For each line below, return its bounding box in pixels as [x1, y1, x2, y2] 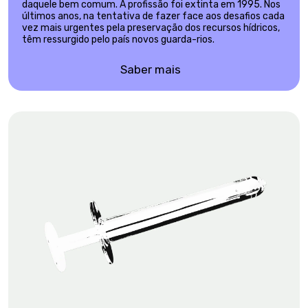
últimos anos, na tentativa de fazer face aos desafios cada [22, 10, 285, 23]
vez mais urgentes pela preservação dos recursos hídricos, [22, 22, 280, 34]
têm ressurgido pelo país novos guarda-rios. [22, 34, 214, 46]
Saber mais [120, 63, 181, 77]
